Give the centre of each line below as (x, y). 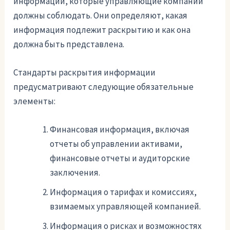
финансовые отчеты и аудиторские (120, 158)
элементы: (35, 101)
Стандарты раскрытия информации (85, 72)
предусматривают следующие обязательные (104, 87)
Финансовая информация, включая (120, 129)
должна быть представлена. (69, 44)
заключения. (75, 172)
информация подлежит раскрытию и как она (102, 30)
